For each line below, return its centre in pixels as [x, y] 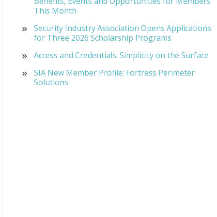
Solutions [51, 82]
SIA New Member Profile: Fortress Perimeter [114, 72]
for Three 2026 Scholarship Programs [103, 38]
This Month [55, 10]
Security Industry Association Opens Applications [123, 28]
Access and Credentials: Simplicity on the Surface [121, 55]
